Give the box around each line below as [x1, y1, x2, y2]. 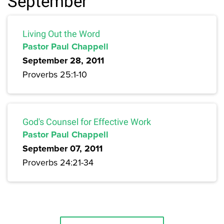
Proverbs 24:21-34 [22, 156, 93, 169]
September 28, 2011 [22, 54, 104, 67]
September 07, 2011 [22, 142, 102, 155]
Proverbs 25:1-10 [22, 68, 87, 81]
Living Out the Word [22, 28, 100, 39]
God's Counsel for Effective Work [22, 116, 151, 127]
